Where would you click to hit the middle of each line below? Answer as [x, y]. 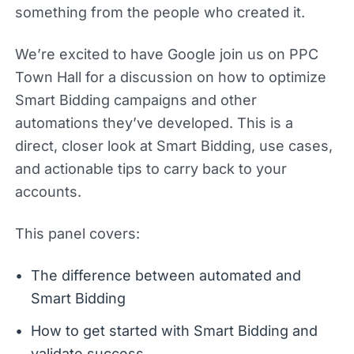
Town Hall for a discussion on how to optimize [170, 77]
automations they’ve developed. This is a [154, 122]
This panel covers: [77, 233]
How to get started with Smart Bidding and [174, 330]
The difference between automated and [166, 275]
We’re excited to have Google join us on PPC [166, 54]
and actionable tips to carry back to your [151, 168]
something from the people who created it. [160, 12]
